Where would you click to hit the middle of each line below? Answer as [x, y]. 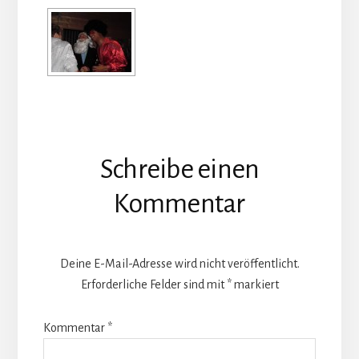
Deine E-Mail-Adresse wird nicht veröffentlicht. [179, 263]
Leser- [73, 149]
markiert [255, 284]
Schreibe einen [179, 169]
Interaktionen [115, 184]
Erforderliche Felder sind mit [153, 284]
